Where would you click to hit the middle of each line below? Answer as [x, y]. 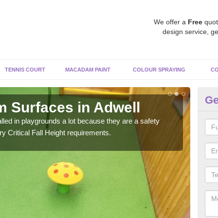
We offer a [171, 22]
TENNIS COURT [25, 70]
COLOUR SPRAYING [159, 70]
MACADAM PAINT [88, 70]
